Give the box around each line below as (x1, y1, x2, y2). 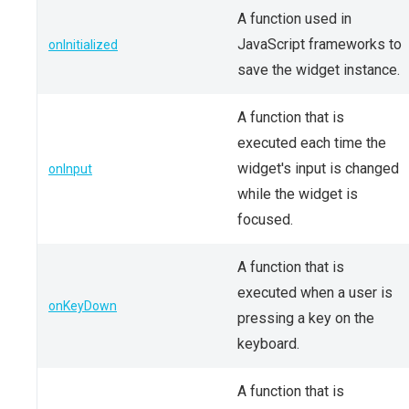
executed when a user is (237, 284, 393, 301)
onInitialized (48, 37, 118, 52)
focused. (237, 211, 293, 228)
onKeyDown (48, 299, 117, 313)
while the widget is (237, 185, 358, 203)
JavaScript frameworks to (237, 36, 402, 53)
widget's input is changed (237, 160, 399, 177)
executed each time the (237, 134, 386, 152)
